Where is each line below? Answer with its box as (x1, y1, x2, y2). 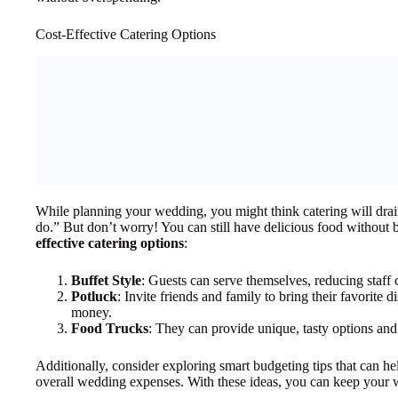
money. (71, 304, 112, 320)
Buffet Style (71, 272, 141, 288)
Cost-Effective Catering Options (36, 27, 216, 43)
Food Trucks (71, 320, 148, 336)
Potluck (71, 288, 117, 304)
